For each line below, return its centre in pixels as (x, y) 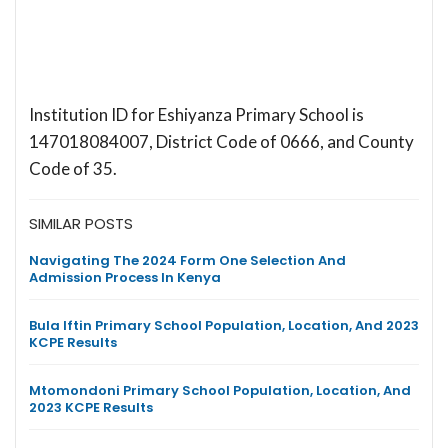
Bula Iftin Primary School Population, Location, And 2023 (224, 325)
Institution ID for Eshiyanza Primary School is (196, 114)
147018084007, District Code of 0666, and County (221, 141)
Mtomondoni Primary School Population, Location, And (220, 390)
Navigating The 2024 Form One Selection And (187, 260)
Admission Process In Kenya (125, 277)
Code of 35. (73, 168)
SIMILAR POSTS (81, 223)
